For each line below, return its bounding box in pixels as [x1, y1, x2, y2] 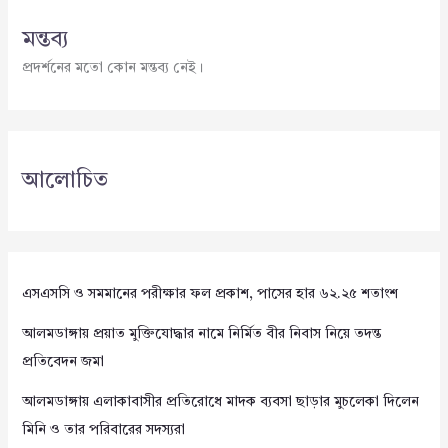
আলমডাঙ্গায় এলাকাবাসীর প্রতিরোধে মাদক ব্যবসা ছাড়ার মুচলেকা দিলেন [21, 395, 419, 410]
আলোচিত [21, 170, 108, 193]
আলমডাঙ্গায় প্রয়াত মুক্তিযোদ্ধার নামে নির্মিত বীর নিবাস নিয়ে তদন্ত [21, 327, 381, 342]
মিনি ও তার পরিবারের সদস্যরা [21, 423, 185, 438]
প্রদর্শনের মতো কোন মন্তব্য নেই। [21, 61, 203, 76]
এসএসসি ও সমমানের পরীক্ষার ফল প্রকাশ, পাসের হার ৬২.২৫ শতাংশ [21, 287, 398, 302]
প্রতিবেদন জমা [21, 355, 104, 370]
